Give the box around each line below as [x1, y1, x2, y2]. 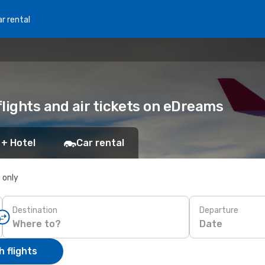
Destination [12, 205, 57, 215]
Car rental [76, 137, 124, 148]
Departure [199, 205, 238, 215]
